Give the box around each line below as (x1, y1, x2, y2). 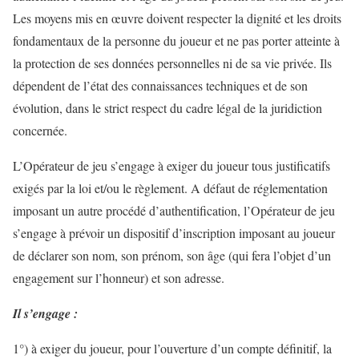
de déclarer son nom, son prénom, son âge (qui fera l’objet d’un (13, 247, 331, 264)
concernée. (13, 122, 67, 139)
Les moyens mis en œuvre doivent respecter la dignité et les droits (13, 10, 341, 26)
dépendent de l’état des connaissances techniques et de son (13, 77, 308, 94)
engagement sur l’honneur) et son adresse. (13, 269, 224, 286)
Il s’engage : (13, 305, 78, 322)
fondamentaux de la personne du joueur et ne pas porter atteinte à (13, 32, 340, 49)
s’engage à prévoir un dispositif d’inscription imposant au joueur (13, 224, 335, 241)
